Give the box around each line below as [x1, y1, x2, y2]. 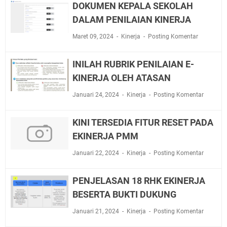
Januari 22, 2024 [72, 149, 121, 157]
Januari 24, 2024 [72, 91, 121, 98]
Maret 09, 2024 [72, 32, 115, 40]
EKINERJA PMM [72, 130, 138, 141]
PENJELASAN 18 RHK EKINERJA [72, 175, 205, 186]
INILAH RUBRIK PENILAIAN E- [72, 58, 194, 69]
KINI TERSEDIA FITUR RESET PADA [72, 117, 213, 128]
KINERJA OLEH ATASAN [72, 72, 171, 83]
